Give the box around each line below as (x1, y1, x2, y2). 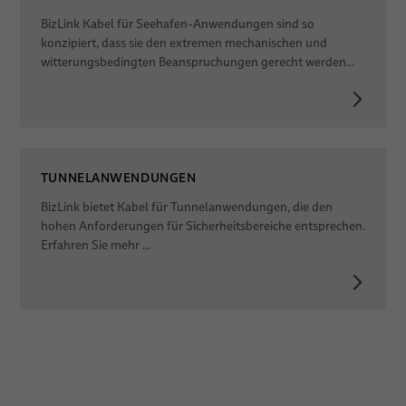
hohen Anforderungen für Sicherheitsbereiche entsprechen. (40, 217, 365, 234)
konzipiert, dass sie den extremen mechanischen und (40, 35, 327, 52)
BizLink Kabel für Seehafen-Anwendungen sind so (40, 16, 314, 33)
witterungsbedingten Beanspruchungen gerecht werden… (40, 54, 354, 71)
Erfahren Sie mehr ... (40, 237, 150, 253)
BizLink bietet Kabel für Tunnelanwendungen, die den (40, 198, 333, 215)
